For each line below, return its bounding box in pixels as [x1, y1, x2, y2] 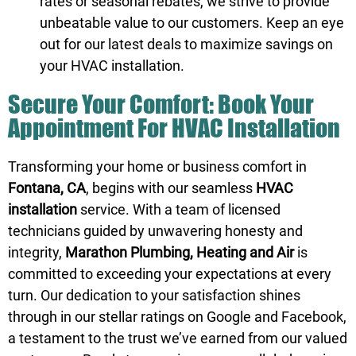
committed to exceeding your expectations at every [8, 265, 331, 282]
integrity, [8, 243, 65, 261]
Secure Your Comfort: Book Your [8, 88, 314, 118]
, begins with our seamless [86, 179, 256, 196]
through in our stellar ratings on [8, 308, 207, 325]
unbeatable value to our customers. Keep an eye [40, 14, 344, 31]
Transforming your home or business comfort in [8, 157, 307, 175]
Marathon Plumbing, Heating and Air [65, 243, 294, 261]
